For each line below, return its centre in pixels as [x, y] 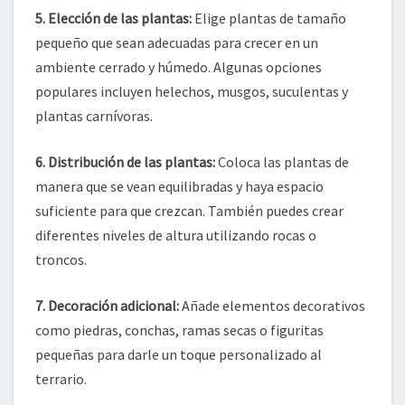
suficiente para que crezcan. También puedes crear [189, 211]
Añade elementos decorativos [272, 306]
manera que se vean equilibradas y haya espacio [179, 186]
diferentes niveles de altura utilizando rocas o [176, 235]
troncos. [61, 259]
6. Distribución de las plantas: [125, 162]
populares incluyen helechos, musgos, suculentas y [192, 91]
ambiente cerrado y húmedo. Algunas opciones [179, 67]
